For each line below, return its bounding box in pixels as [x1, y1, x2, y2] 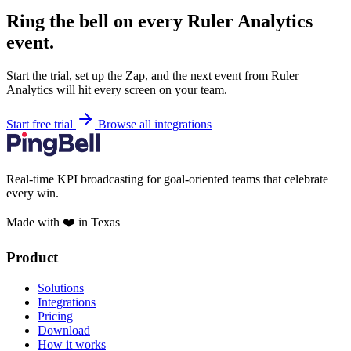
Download [38, 323, 90, 337]
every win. [6, 186, 59, 201]
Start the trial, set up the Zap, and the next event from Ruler [6, 69, 299, 83]
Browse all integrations [98, 118, 212, 132]
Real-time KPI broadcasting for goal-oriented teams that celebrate [6, 172, 328, 186]
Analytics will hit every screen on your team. [6, 83, 227, 97]
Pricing [38, 309, 73, 323]
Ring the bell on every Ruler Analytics [6, 11, 313, 32]
